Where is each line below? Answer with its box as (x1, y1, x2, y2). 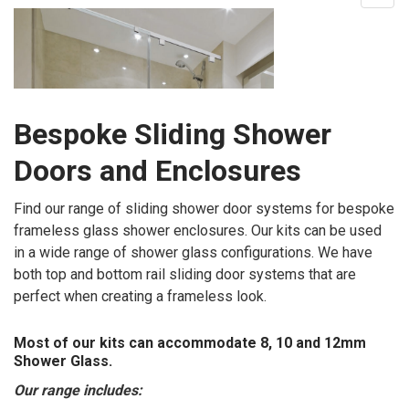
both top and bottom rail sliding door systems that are (13, 265, 356, 283)
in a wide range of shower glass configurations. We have (13, 243, 372, 261)
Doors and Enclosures (13, 152, 301, 188)
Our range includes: (13, 382, 142, 400)
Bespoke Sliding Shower (13, 116, 331, 152)
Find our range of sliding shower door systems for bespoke (13, 199, 394, 217)
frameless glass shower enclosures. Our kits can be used (13, 221, 382, 239)
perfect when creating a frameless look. (13, 287, 267, 305)
